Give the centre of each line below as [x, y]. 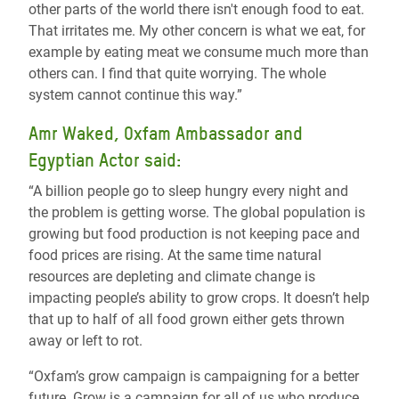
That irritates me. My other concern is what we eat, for [197, 31]
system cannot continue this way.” [135, 95]
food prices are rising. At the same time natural [175, 256]
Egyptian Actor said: [105, 161]
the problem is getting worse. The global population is [197, 213]
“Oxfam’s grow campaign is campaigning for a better [194, 377]
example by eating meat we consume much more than [199, 53]
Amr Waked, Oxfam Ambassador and [166, 134]
